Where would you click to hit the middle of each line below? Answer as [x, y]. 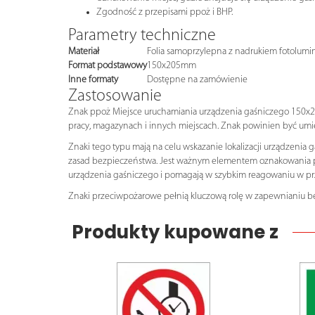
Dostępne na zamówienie [197, 79]
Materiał [84, 51]
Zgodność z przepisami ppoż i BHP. [165, 12]
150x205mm [172, 65]
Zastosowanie [115, 96]
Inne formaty [93, 79]
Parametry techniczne [142, 36]
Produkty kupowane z [175, 232]
